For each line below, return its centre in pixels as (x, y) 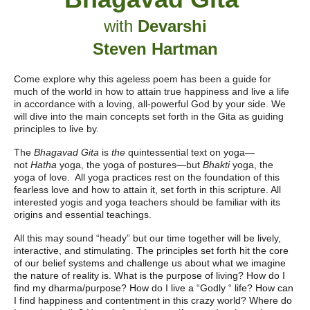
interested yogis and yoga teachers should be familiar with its (147, 202)
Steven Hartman (155, 49)
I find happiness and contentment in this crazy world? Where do (153, 300)
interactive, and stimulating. (75, 250)
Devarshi (172, 26)
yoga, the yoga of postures (117, 165)
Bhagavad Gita (65, 152)
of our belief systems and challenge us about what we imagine (150, 263)
